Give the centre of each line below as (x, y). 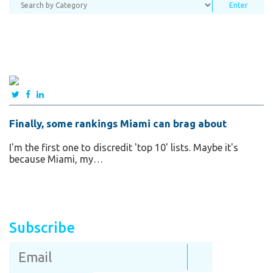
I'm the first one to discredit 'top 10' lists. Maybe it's (124, 147)
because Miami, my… (56, 159)
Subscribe (42, 227)
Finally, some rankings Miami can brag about (118, 123)
